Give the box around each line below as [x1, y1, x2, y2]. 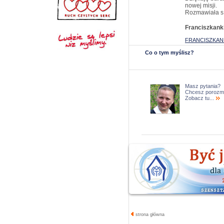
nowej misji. [185, 2, 217, 9]
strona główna [134, 212, 164, 217]
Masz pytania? [185, 83, 220, 89]
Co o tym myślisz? [145, 49, 194, 55]
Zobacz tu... [185, 95, 215, 101]
